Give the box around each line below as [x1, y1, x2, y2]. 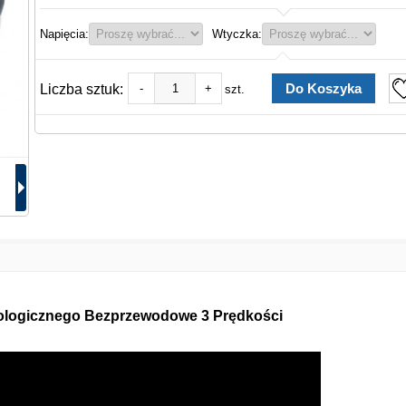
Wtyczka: [212, 27, 262, 41]
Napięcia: [40, 27, 89, 41]
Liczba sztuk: [40, 82, 123, 97]
